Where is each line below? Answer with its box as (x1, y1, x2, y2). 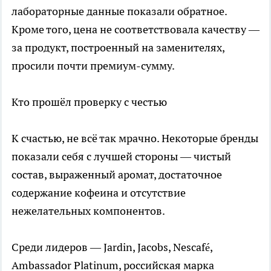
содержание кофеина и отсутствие (11, 185, 186, 200)
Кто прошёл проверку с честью (11, 94, 167, 109)
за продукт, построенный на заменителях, (11, 40, 224, 54)
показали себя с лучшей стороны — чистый (11, 149, 231, 163)
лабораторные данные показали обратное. (11, 4, 227, 18)
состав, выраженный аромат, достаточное (11, 167, 222, 181)
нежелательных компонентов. (11, 203, 165, 218)
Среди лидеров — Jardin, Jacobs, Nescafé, (11, 240, 212, 254)
